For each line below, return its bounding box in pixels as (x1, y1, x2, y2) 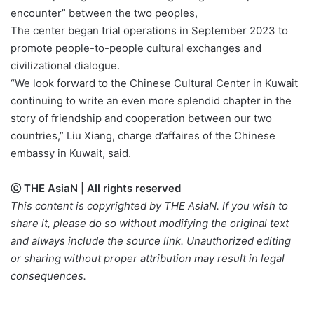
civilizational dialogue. (11, 59, 120, 73)
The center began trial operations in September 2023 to (11, 24, 288, 38)
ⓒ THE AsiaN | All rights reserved (11, 182, 181, 196)
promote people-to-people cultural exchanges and (11, 41, 261, 55)
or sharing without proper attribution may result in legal (11, 252, 285, 266)
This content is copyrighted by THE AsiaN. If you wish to (11, 199, 288, 213)
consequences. (11, 269, 86, 283)
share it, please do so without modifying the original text (11, 217, 289, 231)
